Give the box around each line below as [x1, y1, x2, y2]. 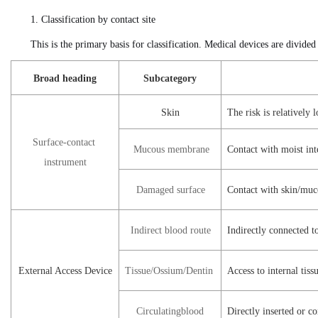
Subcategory [143, 73, 197, 84]
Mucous [125, 144, 168, 155]
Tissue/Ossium [125, 265, 183, 276]
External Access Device [18, 265, 112, 276]
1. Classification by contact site [31, 14, 155, 25]
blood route [165, 225, 211, 236]
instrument [43, 157, 87, 168]
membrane [168, 144, 209, 155]
